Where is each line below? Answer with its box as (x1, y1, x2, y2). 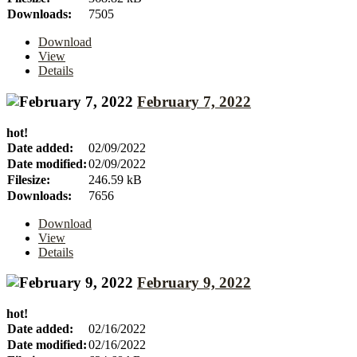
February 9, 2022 (137, 274, 251, 292)
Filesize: (7, 172, 50, 186)
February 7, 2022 (137, 93, 251, 110)
